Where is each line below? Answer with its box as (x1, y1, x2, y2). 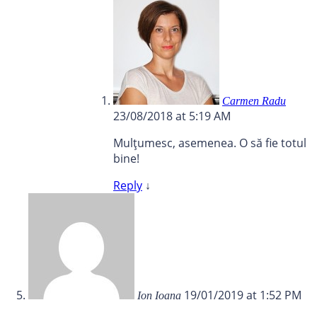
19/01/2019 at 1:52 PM (184, 287, 301, 304)
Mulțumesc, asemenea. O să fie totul (113, 135, 306, 151)
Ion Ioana (137, 289, 184, 302)
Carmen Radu (222, 95, 286, 108)
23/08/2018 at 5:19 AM (113, 108, 231, 125)
